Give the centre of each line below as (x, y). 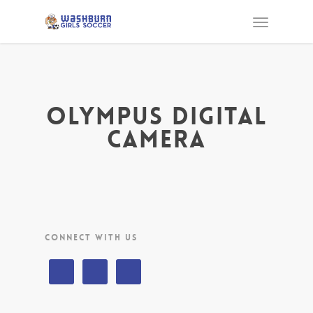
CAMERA (156, 140)
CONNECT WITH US (91, 238)
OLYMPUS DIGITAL (156, 117)
